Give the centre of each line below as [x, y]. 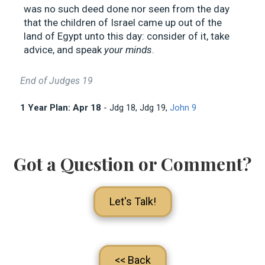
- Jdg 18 [118, 108]
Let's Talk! [132, 202]
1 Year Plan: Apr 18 [61, 108]
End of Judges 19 [56, 81]
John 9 [183, 108]
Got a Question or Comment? [132, 164]
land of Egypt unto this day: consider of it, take [127, 36]
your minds [128, 50]
